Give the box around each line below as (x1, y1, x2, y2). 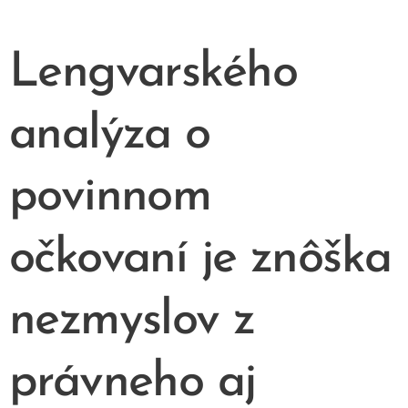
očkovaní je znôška (9, 235, 392, 283)
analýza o (9, 111, 210, 159)
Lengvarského (9, 49, 297, 97)
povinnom (9, 173, 211, 221)
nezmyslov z (9, 297, 255, 345)
